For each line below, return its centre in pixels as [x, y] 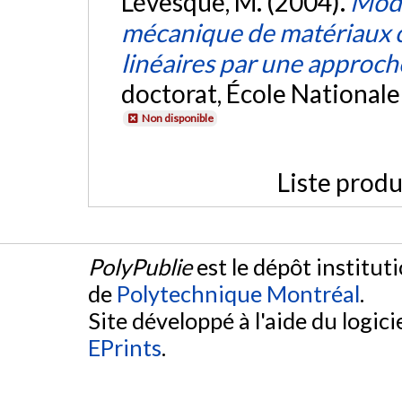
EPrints [125, 347]
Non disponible [177, 118]
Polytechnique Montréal [238, 293]
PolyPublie [140, 267]
